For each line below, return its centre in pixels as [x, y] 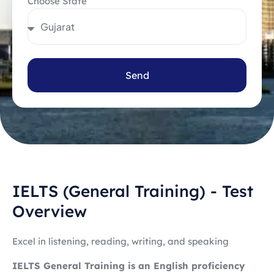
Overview [50, 212]
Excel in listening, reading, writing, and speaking [120, 242]
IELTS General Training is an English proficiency [128, 265]
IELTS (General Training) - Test [133, 191]
